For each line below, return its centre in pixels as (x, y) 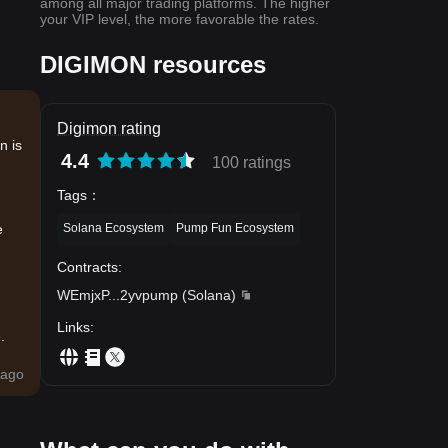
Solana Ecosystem (113, 227)
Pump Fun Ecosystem (235, 227)
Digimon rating (109, 128)
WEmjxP (82, 294)
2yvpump (149, 294)
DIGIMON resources (153, 64)
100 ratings (251, 162)
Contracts (87, 266)
